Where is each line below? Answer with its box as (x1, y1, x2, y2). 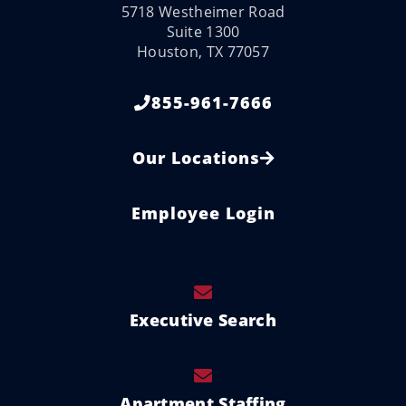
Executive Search (130, 309, 276, 332)
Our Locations (131, 147, 260, 169)
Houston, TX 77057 (136, 42, 270, 63)
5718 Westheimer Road (121, 2, 285, 23)
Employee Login (130, 202, 275, 225)
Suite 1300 (166, 22, 240, 43)
